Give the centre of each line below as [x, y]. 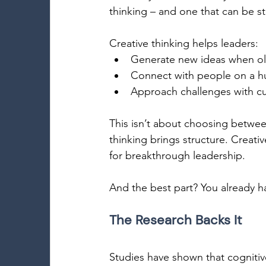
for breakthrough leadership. [179, 156]
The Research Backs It [178, 220]
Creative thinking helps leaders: [185, 43]
